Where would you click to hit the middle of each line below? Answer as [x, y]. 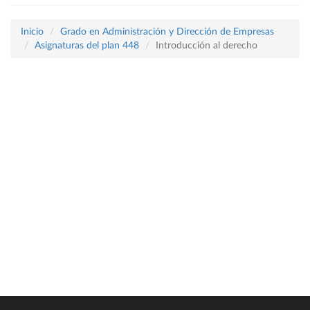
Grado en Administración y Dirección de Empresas [167, 32]
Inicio [32, 32]
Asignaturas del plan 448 [87, 46]
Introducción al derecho [207, 46]
